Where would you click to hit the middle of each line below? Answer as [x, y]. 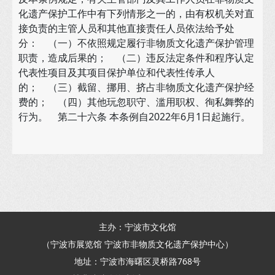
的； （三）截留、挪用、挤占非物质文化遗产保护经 [136, 87]
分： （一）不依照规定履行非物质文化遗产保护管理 [136, 43]
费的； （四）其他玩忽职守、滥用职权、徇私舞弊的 [136, 102]
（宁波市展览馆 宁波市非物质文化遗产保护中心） [137, 244]
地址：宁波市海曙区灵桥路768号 [137, 261]
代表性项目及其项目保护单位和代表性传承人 [117, 72]
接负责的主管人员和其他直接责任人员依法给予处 [126, 28]
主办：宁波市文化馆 [137, 227]
